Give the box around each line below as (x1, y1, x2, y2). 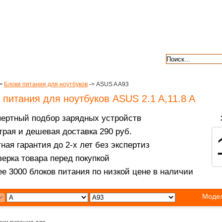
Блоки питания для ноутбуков (4, 81, 88, 88)
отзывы (116, 54, 140, 62)
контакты (56, 54, 85, 62)
